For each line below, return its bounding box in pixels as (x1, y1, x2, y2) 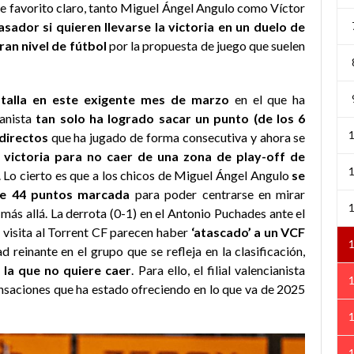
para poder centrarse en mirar (130, 186, 306, 201)
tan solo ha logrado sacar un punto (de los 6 (36, 110, 306, 126)
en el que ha (228, 91, 306, 107)
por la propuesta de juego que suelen (108, 37, 306, 53)
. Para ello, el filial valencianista (131, 262, 306, 277)
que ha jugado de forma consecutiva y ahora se (47, 129, 306, 145)
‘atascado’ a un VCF (188, 224, 306, 239)
